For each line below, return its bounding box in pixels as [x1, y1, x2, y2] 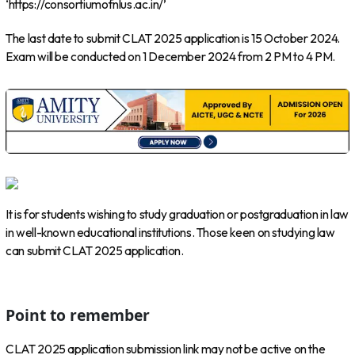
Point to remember [6, 304, 151, 326]
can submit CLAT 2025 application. [6, 242, 184, 258]
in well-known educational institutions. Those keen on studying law [6, 224, 335, 240]
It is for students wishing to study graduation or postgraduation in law [6, 206, 349, 222]
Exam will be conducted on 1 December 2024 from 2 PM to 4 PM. [6, 48, 336, 64]
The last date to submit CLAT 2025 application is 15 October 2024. [6, 30, 341, 46]
